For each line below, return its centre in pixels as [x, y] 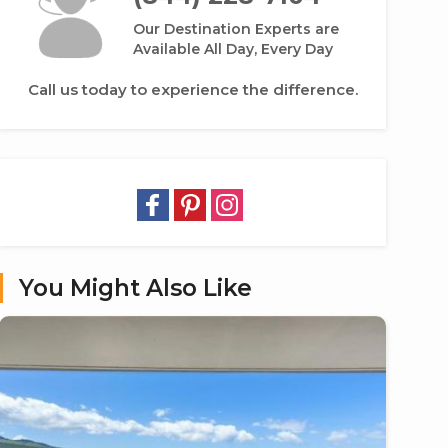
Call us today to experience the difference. [192, 89]
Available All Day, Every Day [232, 49]
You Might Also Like [136, 288]
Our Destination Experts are [235, 29]
